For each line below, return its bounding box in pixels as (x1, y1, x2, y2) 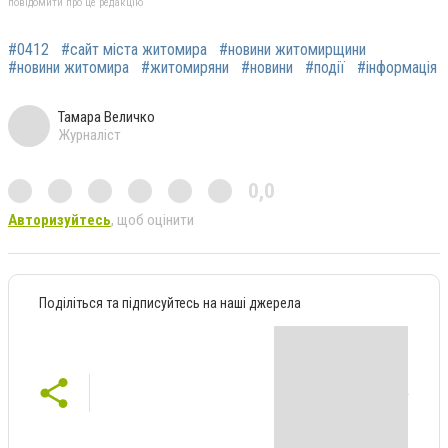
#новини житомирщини (219, 40, 366, 60)
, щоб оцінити (111, 211, 194, 230)
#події (305, 58, 345, 78)
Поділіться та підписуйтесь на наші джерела (39, 295, 301, 312)
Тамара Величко (58, 108, 155, 127)
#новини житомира (8, 58, 129, 78)
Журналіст (58, 126, 121, 145)
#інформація (357, 58, 437, 78)
